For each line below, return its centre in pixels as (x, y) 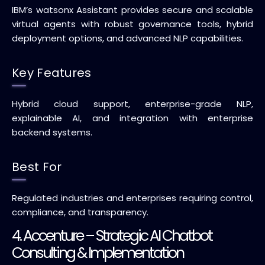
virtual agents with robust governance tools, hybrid (132, 24)
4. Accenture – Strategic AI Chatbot (112, 236)
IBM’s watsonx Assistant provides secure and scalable (132, 10)
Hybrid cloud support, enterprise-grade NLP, (132, 104)
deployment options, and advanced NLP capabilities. (127, 38)
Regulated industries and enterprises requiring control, (132, 198)
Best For (37, 167)
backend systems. (52, 132)
